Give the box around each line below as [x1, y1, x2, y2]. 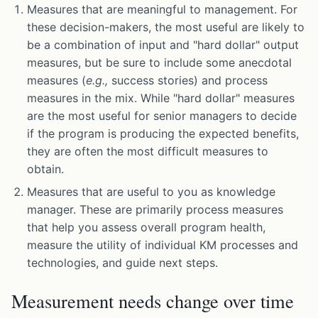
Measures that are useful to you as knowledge [27, 185, 276, 199]
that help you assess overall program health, [27, 220, 266, 235]
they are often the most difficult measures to [27, 144, 269, 159]
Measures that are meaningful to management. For [27, 2, 298, 17]
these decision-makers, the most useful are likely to [27, 20, 305, 35]
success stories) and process [108, 73, 268, 88]
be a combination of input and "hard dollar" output [27, 38, 300, 53]
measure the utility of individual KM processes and [27, 238, 299, 253]
